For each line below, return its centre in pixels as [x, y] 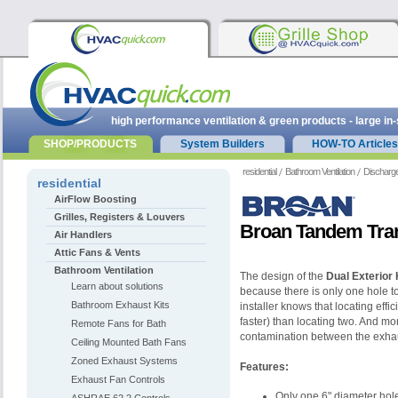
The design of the [283, 276]
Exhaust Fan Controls [118, 379]
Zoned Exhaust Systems [124, 361]
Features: [264, 367]
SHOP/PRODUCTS [90, 144]
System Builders [223, 144]
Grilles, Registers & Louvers [119, 217]
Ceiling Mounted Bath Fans [129, 342]
